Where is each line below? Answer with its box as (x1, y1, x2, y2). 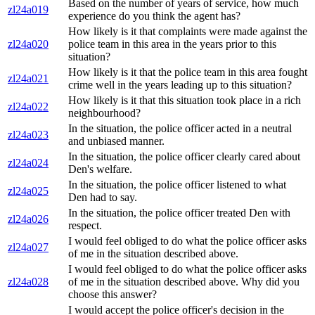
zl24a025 (8, 185, 49, 198)
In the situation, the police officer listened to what (68, 179, 286, 191)
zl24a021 (8, 72, 49, 85)
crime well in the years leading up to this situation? (68, 79, 292, 91)
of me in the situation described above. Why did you (68, 276, 300, 288)
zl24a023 (8, 129, 49, 141)
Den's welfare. (68, 163, 132, 176)
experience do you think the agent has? (68, 10, 240, 22)
